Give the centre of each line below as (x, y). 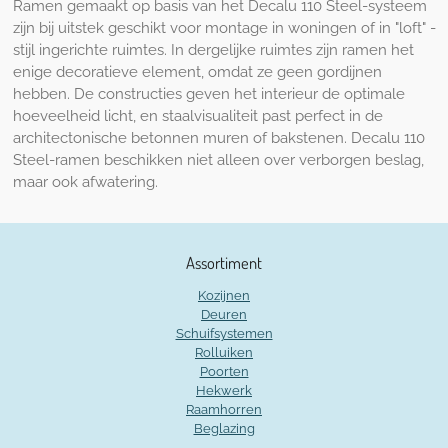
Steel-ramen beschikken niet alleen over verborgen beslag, (218, 159)
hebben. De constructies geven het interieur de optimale (208, 93)
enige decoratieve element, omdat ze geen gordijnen (197, 71)
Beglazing (224, 428)
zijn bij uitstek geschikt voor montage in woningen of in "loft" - (224, 27)
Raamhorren (224, 409)
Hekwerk (224, 390)
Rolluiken (224, 352)
